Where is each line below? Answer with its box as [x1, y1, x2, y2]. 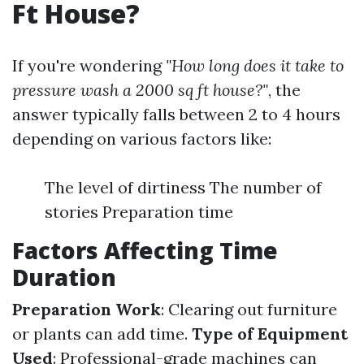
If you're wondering [12, 55, 166, 76]
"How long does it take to [166, 55, 344, 76]
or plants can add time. [12, 323, 192, 344]
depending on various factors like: [12, 128, 271, 149]
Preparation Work [12, 299, 161, 319]
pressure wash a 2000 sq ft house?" [12, 80, 268, 100]
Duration [12, 262, 116, 292]
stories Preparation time [45, 201, 233, 222]
